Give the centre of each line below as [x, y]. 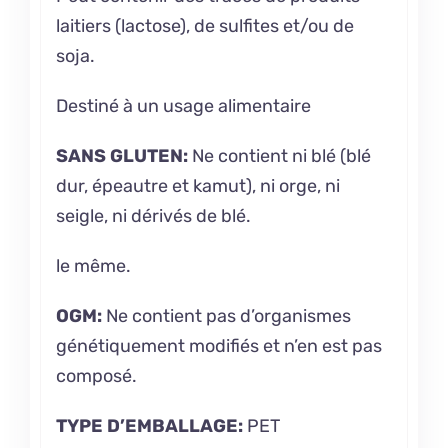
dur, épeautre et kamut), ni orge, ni [197, 186]
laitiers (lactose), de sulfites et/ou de [204, 26]
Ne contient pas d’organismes [226, 316]
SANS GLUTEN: [121, 156]
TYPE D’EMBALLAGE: [149, 426]
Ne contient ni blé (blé [279, 156]
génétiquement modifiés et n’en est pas [218, 346]
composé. [96, 376]
